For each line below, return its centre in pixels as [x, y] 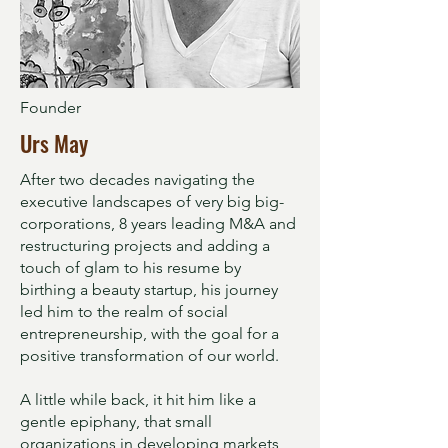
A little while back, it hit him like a [138, 399]
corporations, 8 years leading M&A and [158, 223]
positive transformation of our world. [149, 355]
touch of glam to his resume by [130, 267]
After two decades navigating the [137, 179]
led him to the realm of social [124, 311]
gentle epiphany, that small [116, 421]
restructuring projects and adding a [145, 245]
